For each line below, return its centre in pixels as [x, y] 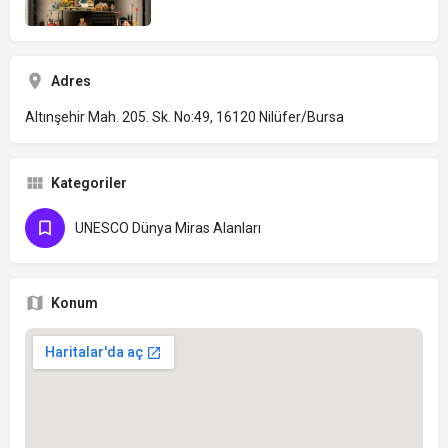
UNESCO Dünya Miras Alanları [168, 228]
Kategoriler [89, 183]
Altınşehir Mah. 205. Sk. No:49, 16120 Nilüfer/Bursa [184, 117]
